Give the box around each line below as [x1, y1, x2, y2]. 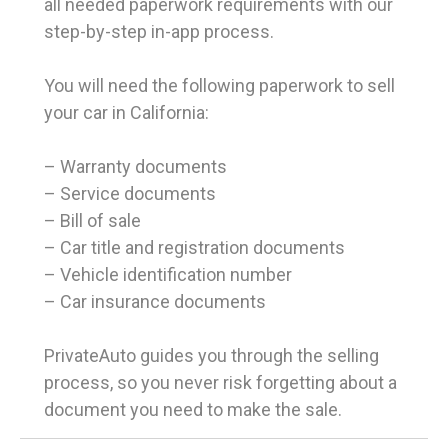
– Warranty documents [44, 156, 227, 178]
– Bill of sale [44, 210, 141, 232]
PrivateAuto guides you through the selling [44, 345, 379, 367]
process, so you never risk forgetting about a [44, 372, 397, 394]
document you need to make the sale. [44, 399, 342, 421]
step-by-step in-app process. [44, 21, 274, 43]
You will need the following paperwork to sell [44, 75, 395, 97]
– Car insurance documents [44, 291, 266, 313]
